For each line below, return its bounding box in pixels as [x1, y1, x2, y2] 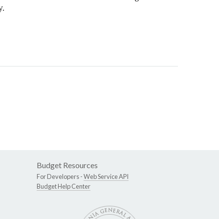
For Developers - [37, 173, 84, 181]
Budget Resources [37, 160, 98, 170]
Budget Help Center [37, 182, 90, 191]
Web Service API [84, 173, 129, 181]
